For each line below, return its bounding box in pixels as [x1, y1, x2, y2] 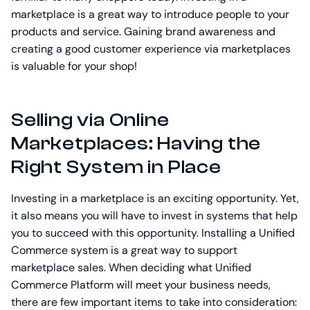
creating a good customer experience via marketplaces [11, 42, 291, 57]
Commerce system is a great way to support [11, 243, 237, 258]
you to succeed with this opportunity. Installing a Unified [11, 226, 295, 241]
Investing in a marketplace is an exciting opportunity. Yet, [11, 191, 299, 206]
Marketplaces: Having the [11, 132, 262, 155]
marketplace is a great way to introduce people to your [11, 7, 289, 22]
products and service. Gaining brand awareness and [11, 24, 275, 39]
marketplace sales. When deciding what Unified [11, 260, 251, 275]
